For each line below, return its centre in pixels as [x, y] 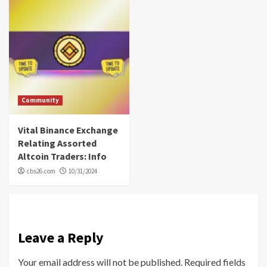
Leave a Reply [61, 238]
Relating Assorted [57, 143]
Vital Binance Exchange [68, 130]
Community [40, 100]
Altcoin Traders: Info [62, 156]
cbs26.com [41, 171]
